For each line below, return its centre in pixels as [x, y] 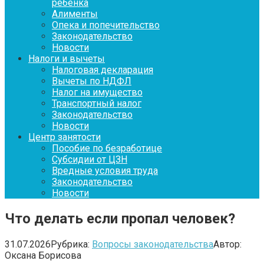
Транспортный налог [97, 103]
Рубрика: [70, 244]
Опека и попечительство [106, 25]
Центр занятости [65, 137]
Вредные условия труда [105, 171]
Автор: [227, 244]
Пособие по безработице [107, 148]
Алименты [75, 14]
